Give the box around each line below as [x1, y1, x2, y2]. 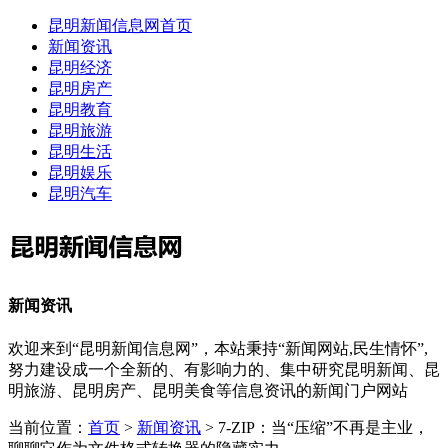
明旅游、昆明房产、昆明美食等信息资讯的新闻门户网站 [8, 381, 408, 399]
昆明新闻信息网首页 [48, 17, 192, 34]
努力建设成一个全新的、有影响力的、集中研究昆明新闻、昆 [8, 360, 440, 378]
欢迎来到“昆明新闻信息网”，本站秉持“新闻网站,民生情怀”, [8, 339, 428, 357]
